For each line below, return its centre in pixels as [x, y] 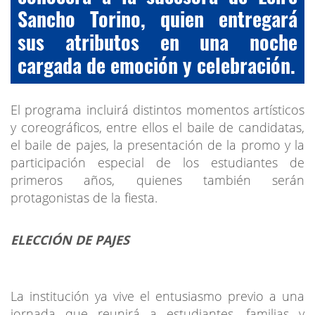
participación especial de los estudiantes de [157, 163]
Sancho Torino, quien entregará [157, 19]
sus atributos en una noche [157, 42]
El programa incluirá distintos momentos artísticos [157, 110]
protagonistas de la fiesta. [84, 198]
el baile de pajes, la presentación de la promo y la [157, 145]
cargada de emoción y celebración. [156, 65]
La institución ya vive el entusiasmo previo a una [157, 296]
